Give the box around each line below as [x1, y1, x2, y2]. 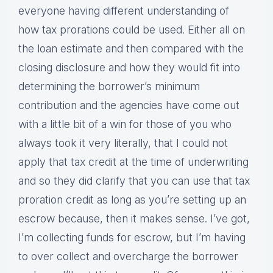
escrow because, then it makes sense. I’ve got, [18, 212, 250, 225]
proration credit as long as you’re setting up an [18, 193, 246, 207]
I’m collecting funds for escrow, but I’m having [18, 231, 246, 244]
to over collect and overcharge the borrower [18, 250, 238, 263]
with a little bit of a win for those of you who [18, 118, 232, 131]
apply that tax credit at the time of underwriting [18, 155, 249, 169]
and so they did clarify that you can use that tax [18, 174, 250, 188]
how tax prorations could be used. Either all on [18, 23, 245, 37]
